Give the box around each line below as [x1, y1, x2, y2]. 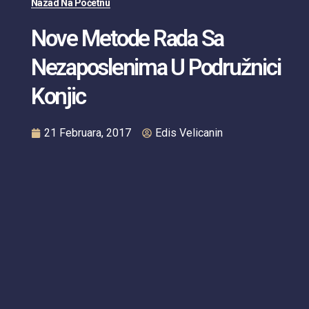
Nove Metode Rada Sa [30, 25, 224, 52]
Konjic [30, 83, 86, 110]
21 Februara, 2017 [43, 126, 131, 140]
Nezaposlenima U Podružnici [30, 54, 281, 81]
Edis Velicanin [154, 126, 223, 140]
